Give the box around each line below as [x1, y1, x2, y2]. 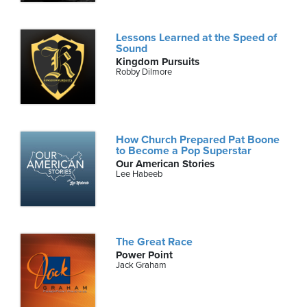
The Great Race [116, 235, 193, 249]
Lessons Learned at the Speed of [116, 30, 278, 45]
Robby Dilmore [116, 66, 173, 77]
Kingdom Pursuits [116, 55, 200, 68]
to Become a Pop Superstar [116, 144, 252, 158]
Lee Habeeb [116, 169, 163, 180]
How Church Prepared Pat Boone [116, 133, 280, 147]
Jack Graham [116, 260, 167, 271]
